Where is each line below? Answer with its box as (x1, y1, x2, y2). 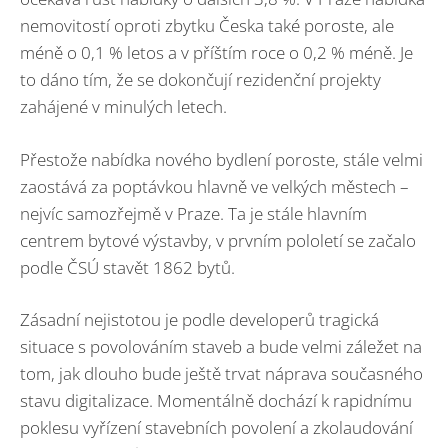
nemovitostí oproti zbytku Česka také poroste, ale (20, 14, 394, 38)
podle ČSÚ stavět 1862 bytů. (20, 255, 235, 279)
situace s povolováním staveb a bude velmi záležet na (20, 335, 422, 359)
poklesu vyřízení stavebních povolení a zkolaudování (20, 416, 413, 440)
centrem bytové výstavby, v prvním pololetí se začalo (20, 228, 416, 252)
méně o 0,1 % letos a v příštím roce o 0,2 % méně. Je (20, 41, 413, 65)
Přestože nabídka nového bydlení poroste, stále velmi (20, 147, 423, 171)
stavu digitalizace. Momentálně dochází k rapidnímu (20, 389, 412, 413)
